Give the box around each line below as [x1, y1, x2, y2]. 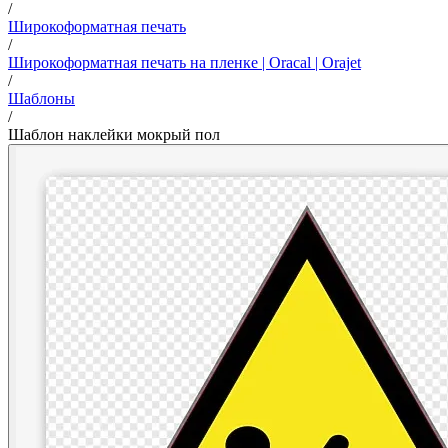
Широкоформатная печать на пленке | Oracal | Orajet [8, 53, 361, 71]
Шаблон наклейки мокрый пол [8, 125, 220, 143]
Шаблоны [8, 89, 75, 107]
